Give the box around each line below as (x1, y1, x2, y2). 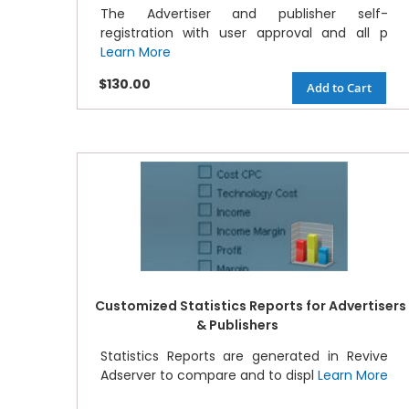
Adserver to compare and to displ (100, 366, 318, 385)
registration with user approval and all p (100, 24, 388, 43)
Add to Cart (306, 79, 372, 97)
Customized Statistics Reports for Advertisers (94, 297, 406, 316)
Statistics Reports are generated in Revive (100, 347, 388, 366)
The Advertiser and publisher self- (100, 5, 388, 24)
